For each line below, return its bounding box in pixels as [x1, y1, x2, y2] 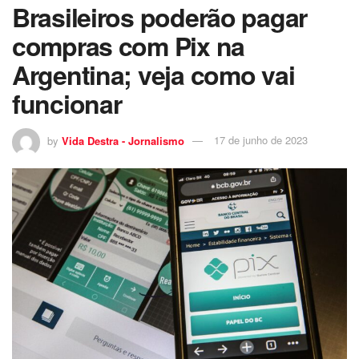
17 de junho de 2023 [214, 132, 308, 148]
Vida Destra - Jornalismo [62, 132, 184, 148]
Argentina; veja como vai [12, 55, 295, 93]
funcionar [12, 84, 122, 122]
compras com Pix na [12, 26, 244, 64]
